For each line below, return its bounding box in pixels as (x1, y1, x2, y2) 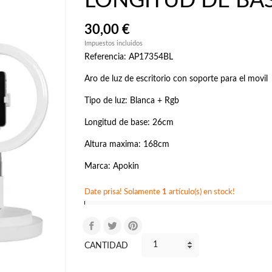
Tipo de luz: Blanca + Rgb (84, 96, 182, 105)
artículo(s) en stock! (167, 187, 235, 196)
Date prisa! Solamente (84, 187, 162, 196)
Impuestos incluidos (84, 39, 143, 47)
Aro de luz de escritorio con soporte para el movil (84, 74, 268, 83)
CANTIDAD (84, 241, 128, 250)
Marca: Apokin (84, 161, 139, 171)
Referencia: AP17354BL (84, 52, 173, 61)
